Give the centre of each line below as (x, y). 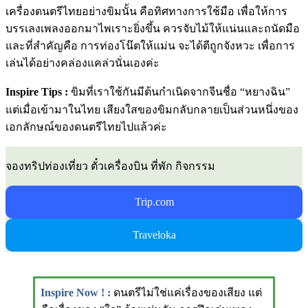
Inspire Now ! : (77, 293)
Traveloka (154, 235)
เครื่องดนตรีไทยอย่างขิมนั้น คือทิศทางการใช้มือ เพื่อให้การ (146, 12)
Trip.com (154, 202)
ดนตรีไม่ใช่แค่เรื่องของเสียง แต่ (188, 293)
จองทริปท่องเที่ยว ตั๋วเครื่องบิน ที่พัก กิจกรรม (110, 166)
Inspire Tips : (37, 92)
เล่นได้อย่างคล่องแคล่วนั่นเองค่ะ (82, 63)
